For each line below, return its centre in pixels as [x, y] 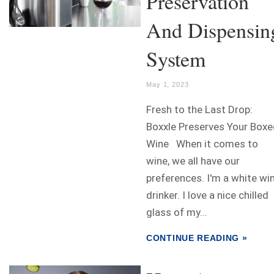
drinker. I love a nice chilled [207, 195]
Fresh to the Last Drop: [199, 110]
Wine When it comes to [202, 144]
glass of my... [177, 213]
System [176, 59]
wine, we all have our [193, 161]
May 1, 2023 [168, 85]
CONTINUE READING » [197, 238]
